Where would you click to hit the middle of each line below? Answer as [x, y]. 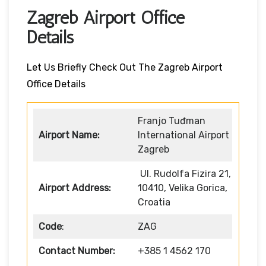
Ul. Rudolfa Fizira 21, [186, 173]
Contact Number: [77, 251]
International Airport [183, 135]
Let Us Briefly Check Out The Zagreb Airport [125, 67]
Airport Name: [69, 135]
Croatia [154, 202]
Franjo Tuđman [172, 121]
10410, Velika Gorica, [183, 188]
